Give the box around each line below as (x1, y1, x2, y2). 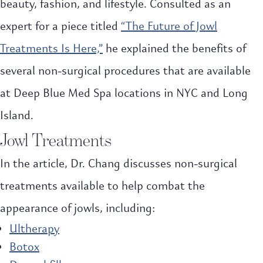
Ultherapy (9, 220, 59, 238)
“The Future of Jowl (121, 17, 217, 36)
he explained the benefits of (103, 39, 246, 58)
